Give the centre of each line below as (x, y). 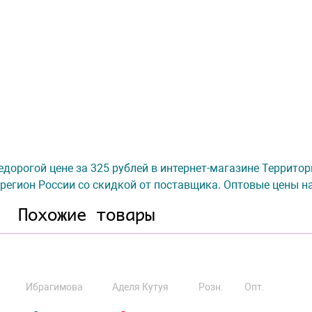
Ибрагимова (55, 287)
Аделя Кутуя (140, 287)
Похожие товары (86, 214)
